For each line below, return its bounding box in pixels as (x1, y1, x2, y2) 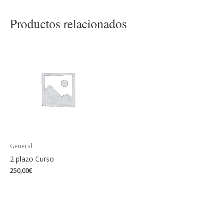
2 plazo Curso (10, 154, 54, 164)
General (10, 142, 32, 150)
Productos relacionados (10, 15, 127, 32)
